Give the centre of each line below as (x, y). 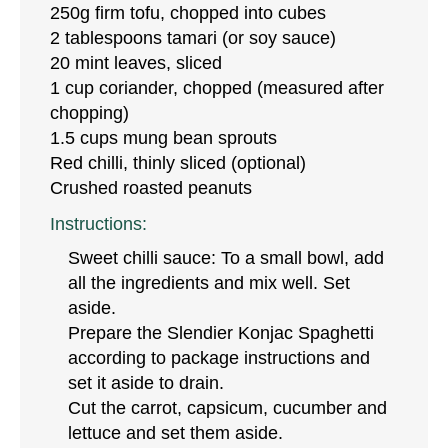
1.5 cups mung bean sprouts (163, 138)
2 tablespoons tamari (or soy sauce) (193, 38)
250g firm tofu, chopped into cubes (188, 13)
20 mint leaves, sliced (136, 63)
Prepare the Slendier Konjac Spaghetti (221, 332)
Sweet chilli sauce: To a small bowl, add (226, 257)
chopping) (89, 113)
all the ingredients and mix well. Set (209, 282)
